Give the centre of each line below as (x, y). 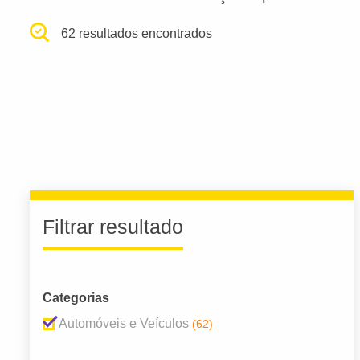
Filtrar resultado (113, 227)
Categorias (76, 298)
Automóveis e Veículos (124, 324)
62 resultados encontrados (137, 33)
